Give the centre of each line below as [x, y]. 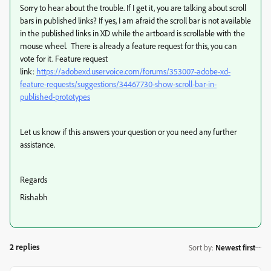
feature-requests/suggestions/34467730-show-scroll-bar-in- [118, 84]
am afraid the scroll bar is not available [187, 20]
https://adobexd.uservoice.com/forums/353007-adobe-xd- [133, 71]
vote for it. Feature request [64, 58]
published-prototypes [55, 96]
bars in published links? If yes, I [71, 20]
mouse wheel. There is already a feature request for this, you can [128, 46]
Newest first [235, 247]
